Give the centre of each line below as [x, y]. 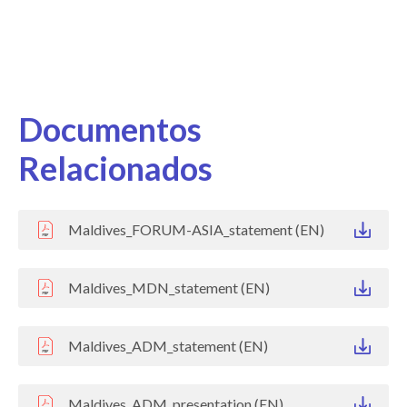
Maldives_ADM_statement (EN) [168, 345]
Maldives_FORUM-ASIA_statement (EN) [196, 229]
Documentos [110, 129]
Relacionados [115, 168]
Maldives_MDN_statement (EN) [169, 287]
